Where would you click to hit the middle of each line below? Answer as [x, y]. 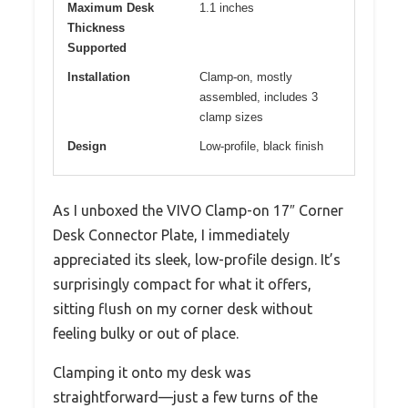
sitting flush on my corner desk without [183, 309]
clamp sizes [231, 117]
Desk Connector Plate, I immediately [171, 235]
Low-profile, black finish [261, 147]
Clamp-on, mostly [246, 77]
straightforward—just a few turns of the [185, 398]
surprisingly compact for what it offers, [182, 285]
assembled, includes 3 [259, 97]
